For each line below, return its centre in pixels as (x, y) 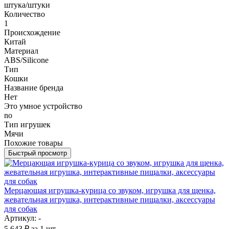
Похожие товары (33, 143)
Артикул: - (22, 218)
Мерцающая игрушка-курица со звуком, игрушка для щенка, (110, 190)
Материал (21, 51)
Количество (25, 14)
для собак (21, 209)
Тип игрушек (27, 124)
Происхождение (32, 32)
